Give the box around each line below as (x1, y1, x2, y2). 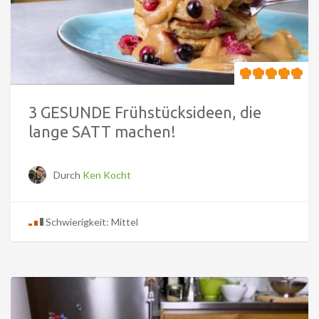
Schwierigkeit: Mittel (43, 216, 138, 229)
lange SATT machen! (28, 122, 176, 141)
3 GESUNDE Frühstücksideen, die (28, 103, 261, 122)
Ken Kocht (83, 169, 131, 182)
